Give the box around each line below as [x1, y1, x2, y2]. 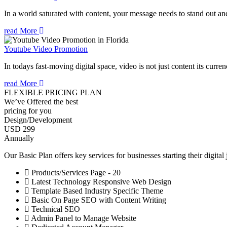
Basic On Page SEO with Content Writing [29, 196, 166, 205]
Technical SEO [29, 205, 80, 214]
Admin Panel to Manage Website [29, 214, 136, 223]
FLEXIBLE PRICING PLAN [4, 88, 102, 97]
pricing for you [4, 106, 52, 116]
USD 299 [4, 125, 35, 134]
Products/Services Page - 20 [29, 168, 121, 177]
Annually [4, 134, 34, 143]
